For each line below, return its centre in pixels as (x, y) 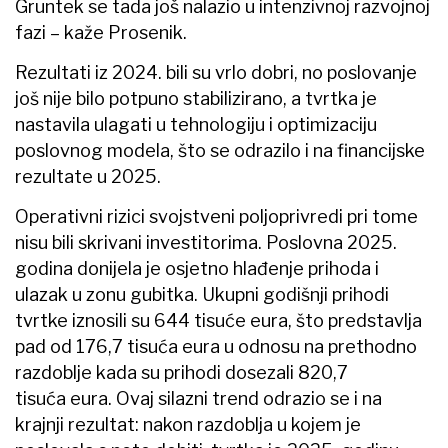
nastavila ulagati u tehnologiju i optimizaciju (196, 124)
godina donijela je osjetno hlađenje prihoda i (197, 268)
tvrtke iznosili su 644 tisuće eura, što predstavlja (218, 320)
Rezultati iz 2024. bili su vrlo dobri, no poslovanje (216, 72)
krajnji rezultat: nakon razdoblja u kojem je (188, 424)
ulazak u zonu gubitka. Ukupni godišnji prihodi (202, 294)
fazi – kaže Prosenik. (101, 32)
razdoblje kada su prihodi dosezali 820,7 (181, 372)
